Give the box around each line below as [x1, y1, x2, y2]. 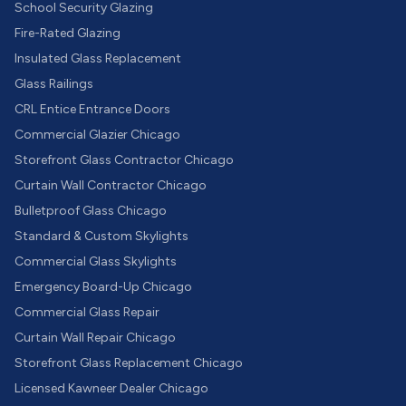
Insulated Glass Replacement [14, 51, 181, 66]
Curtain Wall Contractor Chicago [14, 178, 207, 193]
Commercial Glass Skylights [14, 254, 177, 269]
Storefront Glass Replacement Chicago [14, 355, 243, 371]
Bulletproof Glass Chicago [14, 203, 167, 218]
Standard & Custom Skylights [14, 228, 188, 244]
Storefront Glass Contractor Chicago [14, 152, 234, 168]
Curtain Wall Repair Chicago [14, 330, 176, 345]
